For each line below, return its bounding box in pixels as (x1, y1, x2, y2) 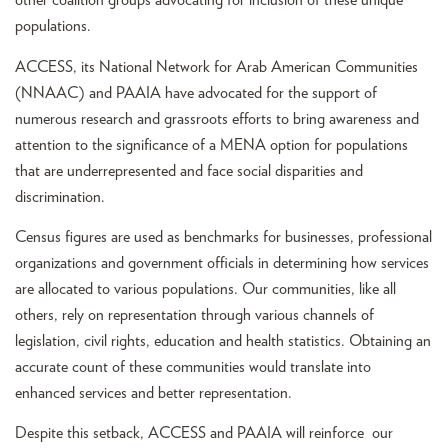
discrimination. (15, 188, 105, 205)
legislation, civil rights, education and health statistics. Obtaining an (15, 333, 431, 350)
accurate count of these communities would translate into (15, 359, 371, 376)
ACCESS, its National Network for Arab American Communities (15, 58, 418, 75)
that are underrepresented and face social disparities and (15, 162, 363, 179)
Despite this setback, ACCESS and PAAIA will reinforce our (15, 425, 393, 442)
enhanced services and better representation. (15, 385, 292, 402)
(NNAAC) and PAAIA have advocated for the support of (15, 84, 377, 101)
